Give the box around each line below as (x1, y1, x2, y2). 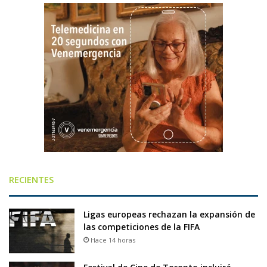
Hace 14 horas (91, 235, 135, 244)
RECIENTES (9, 173, 54, 185)
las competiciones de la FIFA (83, 221, 200, 232)
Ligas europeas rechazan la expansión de (83, 208, 255, 220)
